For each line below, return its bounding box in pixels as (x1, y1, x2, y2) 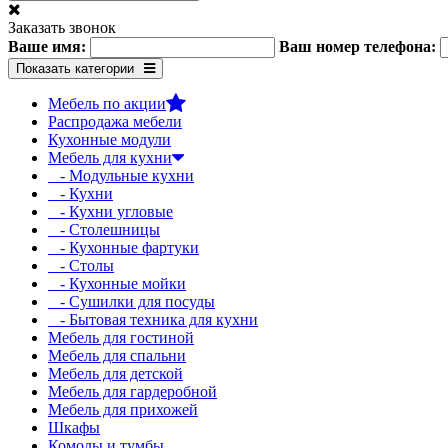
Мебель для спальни (48, 347, 186, 364)
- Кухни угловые (48, 203, 173, 220)
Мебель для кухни (48, 149, 172, 166)
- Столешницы (48, 221, 160, 238)
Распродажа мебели (48, 113, 182, 130)
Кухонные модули (48, 131, 171, 148)
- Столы (48, 257, 114, 274)
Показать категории (16, 61, 134, 76)
